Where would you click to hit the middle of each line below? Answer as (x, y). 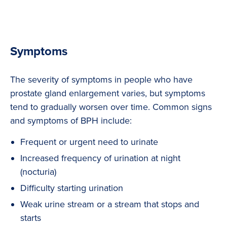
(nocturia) (38, 172)
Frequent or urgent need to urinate (89, 142)
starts (31, 218)
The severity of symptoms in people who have (101, 80)
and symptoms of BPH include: (71, 121)
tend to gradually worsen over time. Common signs (111, 107)
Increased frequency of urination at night (100, 158)
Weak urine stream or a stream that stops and (110, 204)
